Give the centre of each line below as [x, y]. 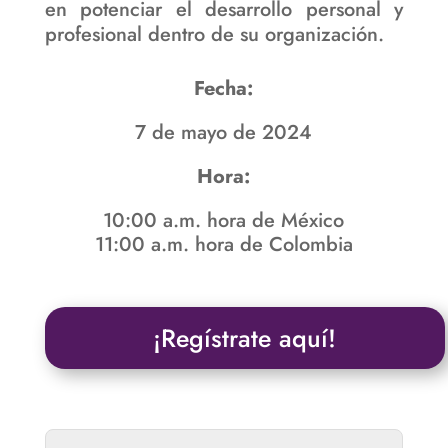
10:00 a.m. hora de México [224, 220]
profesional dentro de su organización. [214, 34]
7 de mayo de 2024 [224, 132]
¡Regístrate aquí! [245, 337]
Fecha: [224, 88]
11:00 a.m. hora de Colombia [223, 244]
